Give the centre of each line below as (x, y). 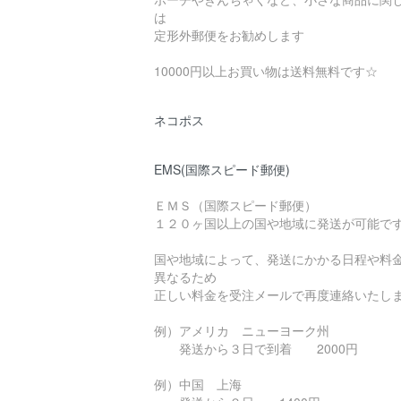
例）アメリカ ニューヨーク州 (242, 330)
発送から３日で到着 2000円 (256, 348)
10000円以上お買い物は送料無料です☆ (266, 70)
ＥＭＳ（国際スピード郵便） (235, 205)
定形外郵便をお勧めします (229, 34)
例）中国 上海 (198, 384)
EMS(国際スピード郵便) (222, 169)
